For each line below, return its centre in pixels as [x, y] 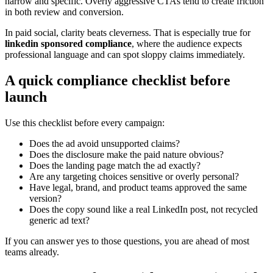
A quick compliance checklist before [118, 81]
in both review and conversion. [64, 12]
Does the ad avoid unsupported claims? [105, 144]
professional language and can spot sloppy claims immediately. [125, 55]
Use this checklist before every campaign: [85, 123]
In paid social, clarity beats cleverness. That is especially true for [128, 33]
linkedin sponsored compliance [68, 44]
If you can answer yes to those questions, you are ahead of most [127, 241]
